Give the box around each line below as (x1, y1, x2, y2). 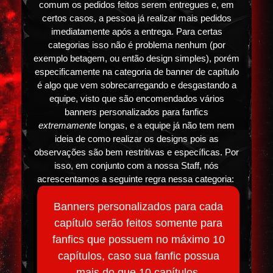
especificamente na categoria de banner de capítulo (34, 67, 239, 77)
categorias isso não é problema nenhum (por (48, 40, 225, 50)
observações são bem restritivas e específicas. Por (34, 147, 239, 157)
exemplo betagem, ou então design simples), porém (34, 54, 239, 63)
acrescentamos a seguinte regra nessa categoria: (37, 174, 236, 184)
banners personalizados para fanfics (65, 107, 208, 117)
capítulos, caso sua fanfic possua (57, 249, 219, 262)
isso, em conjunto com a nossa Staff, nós (54, 161, 219, 171)
